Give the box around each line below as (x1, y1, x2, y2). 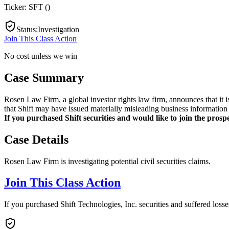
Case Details (4, 132, 68, 146)
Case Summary (4, 71, 84, 84)
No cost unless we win (4, 51, 77, 60)
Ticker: (4, 2, 29, 11)
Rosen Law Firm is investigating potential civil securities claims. (4, 156, 211, 166)
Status (16, 25, 36, 34)
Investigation (38, 25, 79, 34)
